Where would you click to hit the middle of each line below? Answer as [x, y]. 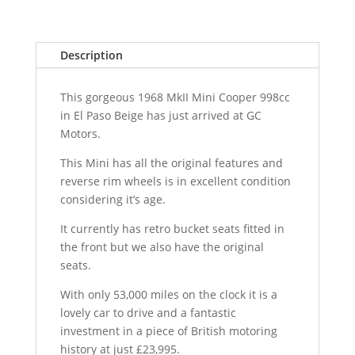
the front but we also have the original [162, 246]
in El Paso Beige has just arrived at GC [160, 115]
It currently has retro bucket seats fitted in [172, 228]
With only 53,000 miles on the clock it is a [168, 294]
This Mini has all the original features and [171, 162]
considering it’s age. [113, 199]
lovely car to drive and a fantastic [148, 312]
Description [91, 55]
